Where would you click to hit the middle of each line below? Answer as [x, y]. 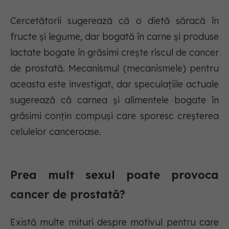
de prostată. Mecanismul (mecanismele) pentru [114, 68]
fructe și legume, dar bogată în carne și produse [114, 37]
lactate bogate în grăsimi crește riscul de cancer [114, 53]
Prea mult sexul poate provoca [114, 175]
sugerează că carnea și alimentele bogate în [114, 100]
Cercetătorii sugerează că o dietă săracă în [114, 21]
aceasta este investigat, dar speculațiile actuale [114, 84]
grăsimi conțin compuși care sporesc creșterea [114, 116]
